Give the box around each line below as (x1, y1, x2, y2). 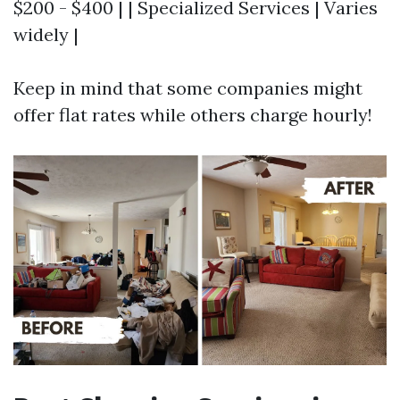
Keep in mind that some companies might (13, 76, 362, 99)
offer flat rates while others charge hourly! (13, 103, 372, 126)
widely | (13, 22, 79, 46)
